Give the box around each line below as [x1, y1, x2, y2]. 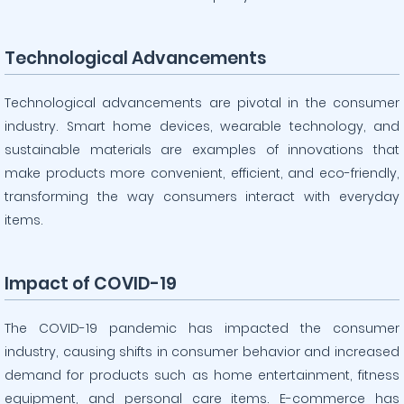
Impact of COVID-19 [5, 271, 177, 296]
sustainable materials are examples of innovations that [5, 141, 399, 159]
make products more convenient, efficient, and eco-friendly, [5, 164, 399, 182]
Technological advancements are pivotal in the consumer [5, 94, 399, 112]
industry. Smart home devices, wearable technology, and [5, 117, 399, 135]
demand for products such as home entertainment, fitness [5, 366, 399, 384]
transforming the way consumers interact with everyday [5, 188, 399, 206]
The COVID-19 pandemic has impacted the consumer [5, 319, 399, 337]
